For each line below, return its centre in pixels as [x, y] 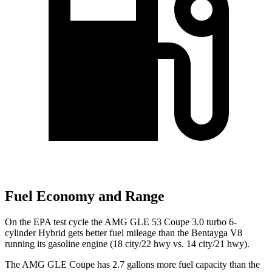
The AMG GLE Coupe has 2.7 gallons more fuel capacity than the [132, 265]
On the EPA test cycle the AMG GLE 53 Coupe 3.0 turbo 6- [121, 222]
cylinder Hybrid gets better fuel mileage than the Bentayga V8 [124, 233]
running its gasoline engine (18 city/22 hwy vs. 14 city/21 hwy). [127, 244]
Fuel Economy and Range [85, 196]
